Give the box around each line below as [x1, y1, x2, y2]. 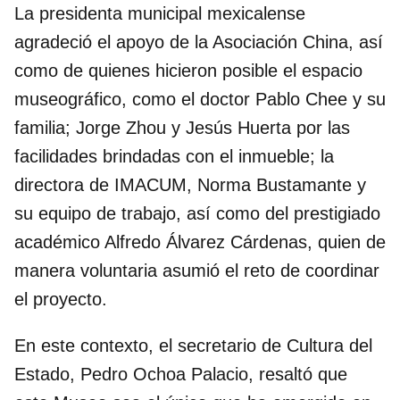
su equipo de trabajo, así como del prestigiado [14, 203, 380, 223]
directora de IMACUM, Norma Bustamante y [14, 174, 366, 195]
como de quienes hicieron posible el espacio [14, 60, 362, 80]
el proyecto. [14, 288, 107, 309]
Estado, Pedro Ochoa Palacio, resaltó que [14, 363, 347, 384]
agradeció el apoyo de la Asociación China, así [14, 31, 383, 52]
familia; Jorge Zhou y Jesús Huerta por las [14, 117, 350, 137]
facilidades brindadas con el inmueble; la [14, 146, 334, 166]
